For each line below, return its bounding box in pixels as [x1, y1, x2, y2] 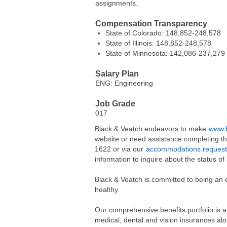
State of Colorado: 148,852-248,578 [105, 28, 221, 37]
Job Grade [95, 99, 135, 108]
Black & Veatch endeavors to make [95, 124, 206, 133]
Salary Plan [95, 69, 139, 78]
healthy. [95, 185, 120, 194]
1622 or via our [95, 144, 145, 153]
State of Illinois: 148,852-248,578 [105, 39, 211, 47]
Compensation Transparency [95, 19, 207, 28]
